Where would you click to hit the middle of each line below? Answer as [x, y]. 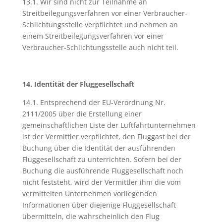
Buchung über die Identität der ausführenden [99, 148]
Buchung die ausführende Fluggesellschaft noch [103, 171]
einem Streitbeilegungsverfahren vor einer [93, 36]
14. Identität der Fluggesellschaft [78, 84]
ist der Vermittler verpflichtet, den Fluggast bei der [106, 137]
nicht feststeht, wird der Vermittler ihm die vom [101, 182]
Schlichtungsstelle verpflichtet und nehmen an [100, 25]
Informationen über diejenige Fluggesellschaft [99, 205]
